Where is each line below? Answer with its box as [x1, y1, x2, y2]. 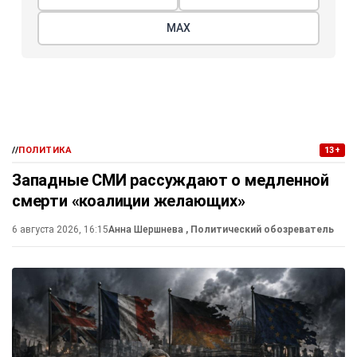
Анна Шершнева [108, 223, 186, 235]
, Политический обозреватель [186, 223, 334, 235]
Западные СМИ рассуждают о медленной [12, 170, 329, 190]
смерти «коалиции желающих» [12, 190, 245, 210]
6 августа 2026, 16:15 [12, 223, 108, 235]
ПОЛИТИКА [18, 144, 73, 155]
